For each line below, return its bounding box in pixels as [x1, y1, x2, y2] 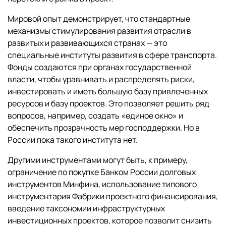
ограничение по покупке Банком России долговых [8, 166, 196, 178]
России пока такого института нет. [8, 134, 138, 146]
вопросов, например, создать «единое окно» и [8, 110, 183, 122]
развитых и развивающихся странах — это [8, 37, 167, 49]
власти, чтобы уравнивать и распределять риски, [8, 74, 195, 85]
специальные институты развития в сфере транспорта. [8, 49, 217, 61]
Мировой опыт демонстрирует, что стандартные [8, 13, 190, 25]
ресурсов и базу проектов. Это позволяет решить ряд [8, 98, 209, 109]
